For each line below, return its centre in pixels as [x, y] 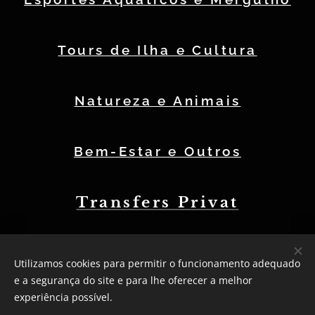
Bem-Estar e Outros [157, 151]
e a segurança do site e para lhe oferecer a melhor [133, 280]
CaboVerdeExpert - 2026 [157, 274]
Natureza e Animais [157, 101]
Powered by [107, 296]
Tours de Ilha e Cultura [157, 50]
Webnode [161, 296]
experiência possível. [63, 297]
